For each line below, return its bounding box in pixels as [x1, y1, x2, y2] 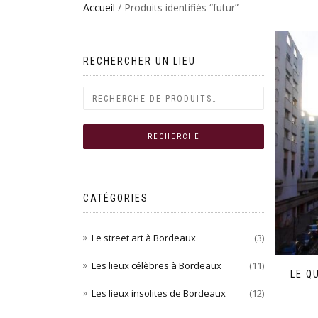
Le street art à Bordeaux [92, 231, 196, 244]
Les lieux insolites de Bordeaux [92, 287, 226, 300]
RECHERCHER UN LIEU [83, 55, 196, 67]
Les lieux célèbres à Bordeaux [92, 259, 221, 273]
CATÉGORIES [83, 192, 148, 204]
